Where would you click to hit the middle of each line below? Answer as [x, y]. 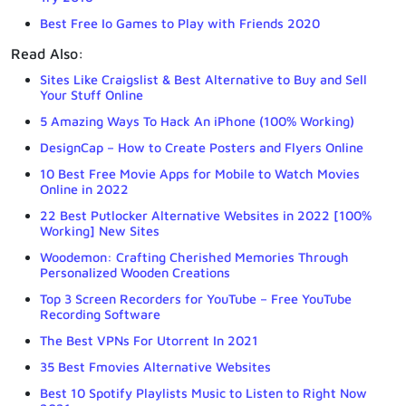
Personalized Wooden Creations [135, 272]
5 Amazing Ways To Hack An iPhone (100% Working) [197, 121]
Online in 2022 [84, 188]
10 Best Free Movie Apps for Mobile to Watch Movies [200, 173]
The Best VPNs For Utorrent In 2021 [149, 340]
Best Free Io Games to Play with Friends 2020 [180, 23]
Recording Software [100, 314]
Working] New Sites [100, 230]
